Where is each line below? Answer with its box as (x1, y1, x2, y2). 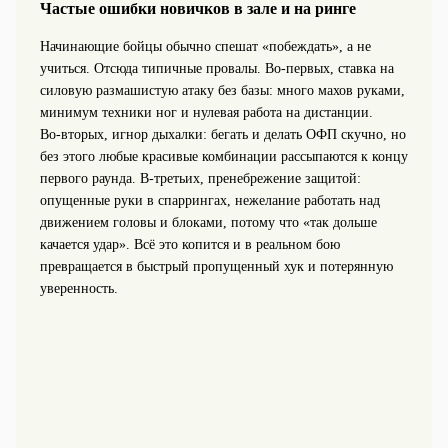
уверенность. (39, 280, 118, 296)
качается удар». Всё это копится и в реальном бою (39, 236, 340, 252)
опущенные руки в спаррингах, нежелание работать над (39, 192, 380, 208)
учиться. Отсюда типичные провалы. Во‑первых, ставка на (39, 60, 394, 76)
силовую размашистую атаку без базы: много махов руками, (39, 82, 405, 98)
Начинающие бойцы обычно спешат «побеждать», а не (39, 38, 371, 54)
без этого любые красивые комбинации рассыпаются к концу (39, 148, 408, 164)
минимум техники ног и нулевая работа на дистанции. (39, 104, 373, 120)
